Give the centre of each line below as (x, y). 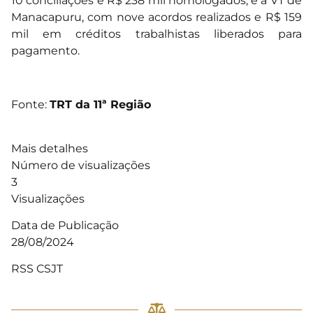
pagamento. (45, 51)
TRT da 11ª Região (100, 105)
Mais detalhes (50, 148)
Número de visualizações (81, 165)
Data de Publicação (65, 225)
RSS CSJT (38, 269)
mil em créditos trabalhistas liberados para (156, 34)
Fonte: (30, 105)
